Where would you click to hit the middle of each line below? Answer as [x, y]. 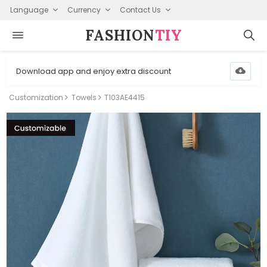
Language [29, 10]
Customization [36, 97]
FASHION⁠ [120, 35]
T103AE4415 [125, 97]
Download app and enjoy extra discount [94, 71]
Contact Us [140, 10]
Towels [84, 97]
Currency [84, 10]
